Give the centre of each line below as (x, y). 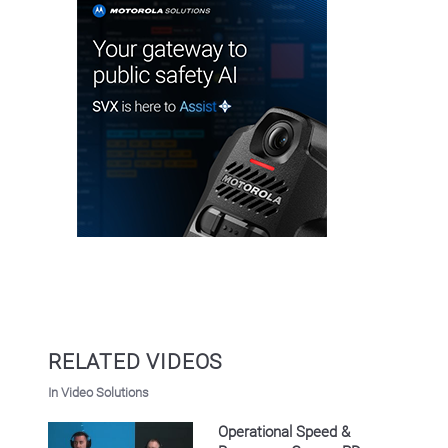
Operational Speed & (284, 431)
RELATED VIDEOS (135, 362)
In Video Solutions (98, 392)
